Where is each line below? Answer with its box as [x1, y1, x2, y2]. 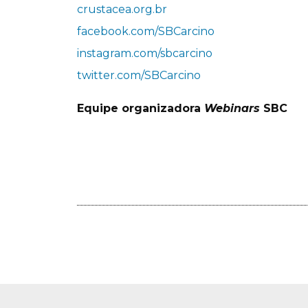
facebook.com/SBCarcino [77, 25, 214, 38]
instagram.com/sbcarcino [77, 47, 212, 60]
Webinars [204, 102, 263, 115]
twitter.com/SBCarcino [77, 69, 201, 82]
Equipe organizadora [77, 102, 204, 115]
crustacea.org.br [77, 3, 167, 16]
